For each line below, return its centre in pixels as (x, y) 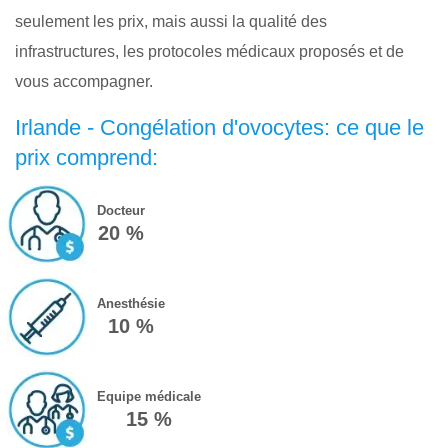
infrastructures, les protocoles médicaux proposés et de (209, 51)
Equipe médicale (148, 396)
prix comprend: (86, 157)
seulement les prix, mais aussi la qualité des (171, 21)
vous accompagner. (84, 81)
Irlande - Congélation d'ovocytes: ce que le (219, 127)
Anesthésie (130, 303)
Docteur (120, 210)
